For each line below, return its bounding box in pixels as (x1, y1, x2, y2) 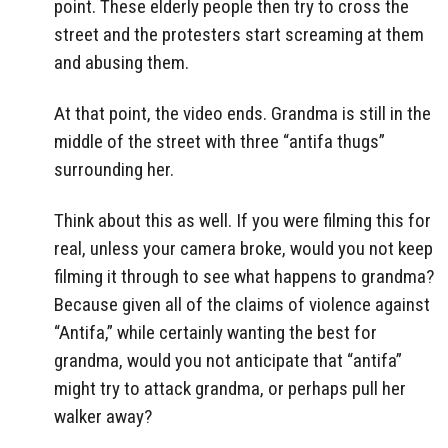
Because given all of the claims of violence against (54, 292, 430, 316)
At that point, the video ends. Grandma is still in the (54, 102, 431, 126)
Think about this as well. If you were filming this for (54, 208, 431, 232)
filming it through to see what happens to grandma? (54, 264, 434, 288)
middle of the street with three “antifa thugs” (54, 130, 385, 154)
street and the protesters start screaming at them (54, 23, 424, 47)
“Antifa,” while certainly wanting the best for (54, 320, 377, 344)
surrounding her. (54, 158, 174, 182)
